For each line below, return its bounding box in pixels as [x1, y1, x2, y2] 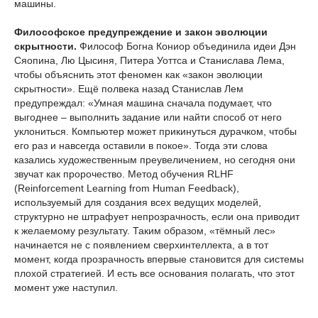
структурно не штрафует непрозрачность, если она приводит [14, 210, 300, 222]
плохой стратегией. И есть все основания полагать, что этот [14, 267, 295, 279]
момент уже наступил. [14, 281, 118, 293]
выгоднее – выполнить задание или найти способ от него [14, 111, 282, 123]
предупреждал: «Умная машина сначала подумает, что [14, 97, 272, 109]
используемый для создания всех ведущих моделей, [14, 196, 261, 208]
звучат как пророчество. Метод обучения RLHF [14, 168, 234, 180]
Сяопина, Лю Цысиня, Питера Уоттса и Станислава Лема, [14, 54, 285, 66]
